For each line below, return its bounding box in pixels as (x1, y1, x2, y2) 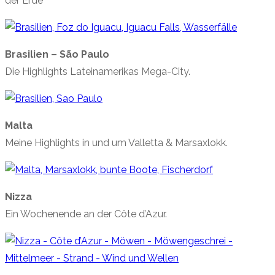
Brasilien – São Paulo (5, 48, 109, 61)
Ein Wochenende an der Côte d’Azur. (5, 208, 167, 220)
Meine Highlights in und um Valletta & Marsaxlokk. (5, 137, 228, 149)
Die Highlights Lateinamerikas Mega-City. (5, 66, 190, 78)
